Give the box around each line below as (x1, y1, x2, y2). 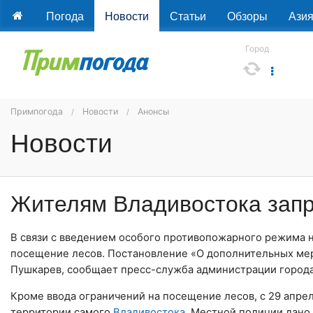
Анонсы (138, 106, 169, 117)
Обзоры (226, 8, 268, 24)
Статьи (169, 8, 206, 24)
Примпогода (10, 106, 63, 117)
